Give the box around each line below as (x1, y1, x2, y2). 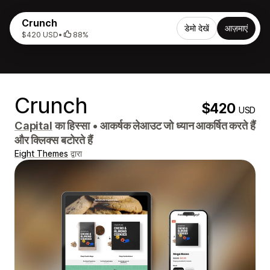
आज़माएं (225, 23, 248, 33)
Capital (14, 119, 52, 132)
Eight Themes (14, 148, 68, 159)
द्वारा (68, 148, 82, 159)
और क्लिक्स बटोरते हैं (14, 134, 93, 146)
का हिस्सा (52, 119, 92, 132)
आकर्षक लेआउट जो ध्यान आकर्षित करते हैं (98, 119, 256, 132)
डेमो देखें (184, 23, 209, 33)
